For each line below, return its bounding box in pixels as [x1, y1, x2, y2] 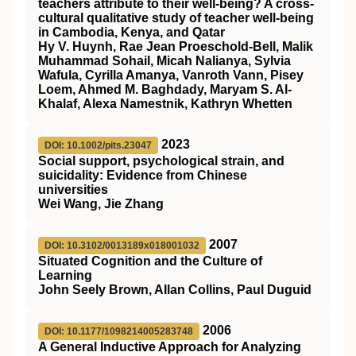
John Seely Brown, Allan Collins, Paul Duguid [38, 283, 311, 296]
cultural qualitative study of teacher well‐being [38, 11, 314, 25]
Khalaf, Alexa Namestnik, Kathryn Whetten [38, 97, 292, 110]
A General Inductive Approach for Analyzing [38, 340, 301, 354]
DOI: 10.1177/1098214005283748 [44, 326, 193, 337]
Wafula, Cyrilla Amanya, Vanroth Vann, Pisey [38, 68, 304, 82]
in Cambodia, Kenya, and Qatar [38, 25, 225, 39]
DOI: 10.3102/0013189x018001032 [44, 240, 199, 251]
